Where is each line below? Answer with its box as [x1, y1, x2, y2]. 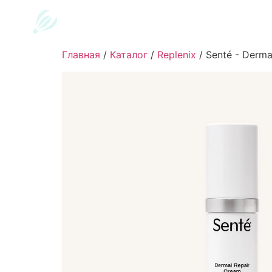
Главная [62, 49, 100, 61]
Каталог [110, 49, 148, 61]
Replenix [157, 49, 196, 61]
